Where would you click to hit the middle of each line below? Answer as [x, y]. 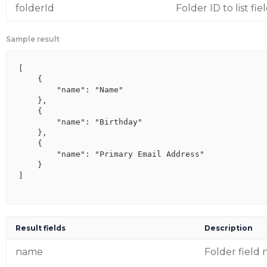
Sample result [33, 39]
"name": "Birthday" [80, 122]
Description [229, 228]
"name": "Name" [71, 90]
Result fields [41, 228]
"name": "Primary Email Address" [111, 154]
